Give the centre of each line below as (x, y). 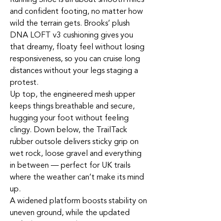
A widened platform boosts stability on (78, 201)
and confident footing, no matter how (76, 11)
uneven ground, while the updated (70, 213)
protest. (24, 82)
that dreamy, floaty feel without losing (77, 47)
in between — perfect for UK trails (70, 165)
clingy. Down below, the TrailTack (69, 130)
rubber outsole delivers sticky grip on (74, 142)
